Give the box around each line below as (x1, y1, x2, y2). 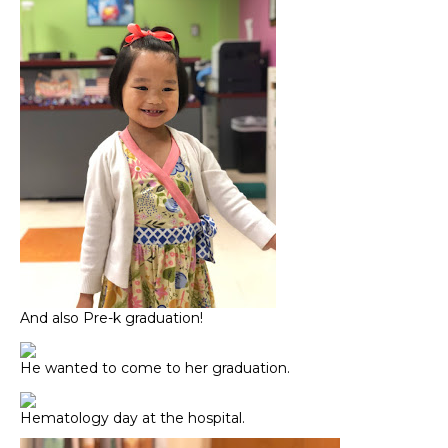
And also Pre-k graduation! (20, 309, 203, 328)
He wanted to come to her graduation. (20, 359, 290, 378)
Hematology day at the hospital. (20, 409, 245, 428)
